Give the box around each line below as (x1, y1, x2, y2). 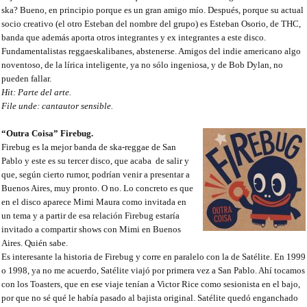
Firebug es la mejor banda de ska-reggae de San (1, 142, 176, 153)
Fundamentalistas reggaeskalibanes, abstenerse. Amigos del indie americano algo (1, 46, 301, 57)
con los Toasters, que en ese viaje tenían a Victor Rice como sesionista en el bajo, (1, 279, 300, 290)
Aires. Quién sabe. (1, 238, 68, 249)
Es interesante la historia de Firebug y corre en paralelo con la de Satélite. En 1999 (1, 251, 306, 262)
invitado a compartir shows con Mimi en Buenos (1, 224, 181, 235)
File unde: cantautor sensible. (1, 101, 113, 112)
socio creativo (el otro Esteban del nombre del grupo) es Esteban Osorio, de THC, (1, 19, 301, 29)
